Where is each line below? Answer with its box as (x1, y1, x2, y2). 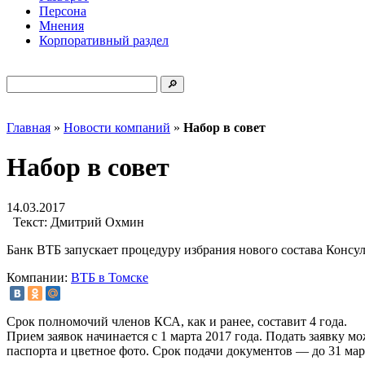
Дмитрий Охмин (47, 214, 144, 229)
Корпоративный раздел (39, 33, 169, 47)
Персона (39, 4, 86, 18)
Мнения (39, 19, 84, 33)
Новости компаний (64, 121, 170, 134)
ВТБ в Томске (71, 270, 148, 284)
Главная (7, 121, 51, 134)
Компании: (7, 270, 68, 284)
